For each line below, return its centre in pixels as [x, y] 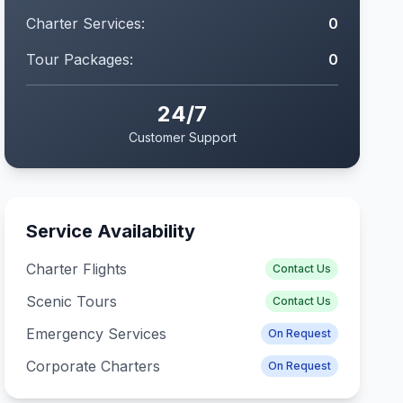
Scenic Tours [72, 301]
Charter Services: [86, 23]
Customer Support [182, 137]
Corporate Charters [94, 366]
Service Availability [111, 231]
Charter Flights [77, 269]
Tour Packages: [80, 59]
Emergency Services [97, 334]
